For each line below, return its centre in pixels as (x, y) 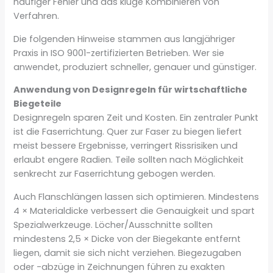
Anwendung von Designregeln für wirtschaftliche (131, 90)
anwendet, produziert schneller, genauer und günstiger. (135, 67)
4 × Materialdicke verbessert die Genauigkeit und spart (134, 211)
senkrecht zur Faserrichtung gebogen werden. (115, 174)
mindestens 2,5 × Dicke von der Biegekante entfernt (127, 239)
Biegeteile (38, 104)
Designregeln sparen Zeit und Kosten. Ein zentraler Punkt (136, 118)
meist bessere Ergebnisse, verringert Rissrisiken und (126, 146)
